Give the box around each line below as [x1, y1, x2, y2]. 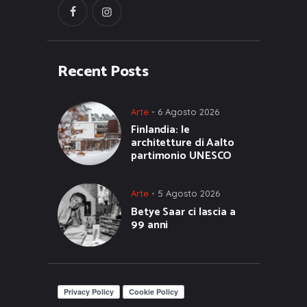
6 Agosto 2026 [158, 106, 219, 117]
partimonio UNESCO [131, 147, 232, 166]
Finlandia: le [131, 121, 190, 140]
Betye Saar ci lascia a [131, 202, 236, 221]
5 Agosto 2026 [158, 187, 220, 199]
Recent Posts [58, 59, 149, 84]
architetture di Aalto [131, 134, 234, 153]
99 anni [131, 215, 169, 234]
